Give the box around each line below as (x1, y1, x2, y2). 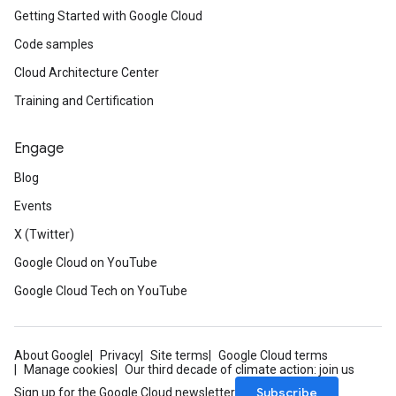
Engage (14, 140, 64, 157)
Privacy (100, 348, 141, 362)
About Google (14, 348, 90, 362)
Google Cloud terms (218, 348, 328, 362)
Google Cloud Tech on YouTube (14, 284, 187, 298)
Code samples (14, 37, 94, 51)
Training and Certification (14, 94, 154, 108)
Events (14, 199, 52, 213)
